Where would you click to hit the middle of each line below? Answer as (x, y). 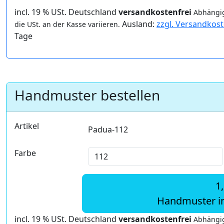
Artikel (27, 126)
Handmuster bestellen (87, 95)
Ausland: (138, 24)
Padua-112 (108, 130)
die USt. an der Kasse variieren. (67, 24)
